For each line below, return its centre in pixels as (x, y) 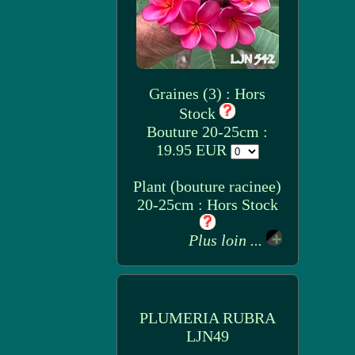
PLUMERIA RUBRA (207, 318)
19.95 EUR (193, 150)
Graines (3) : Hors (207, 94)
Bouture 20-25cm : (207, 132)
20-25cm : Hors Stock (207, 204)
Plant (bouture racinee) (207, 186)
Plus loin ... (227, 240)
